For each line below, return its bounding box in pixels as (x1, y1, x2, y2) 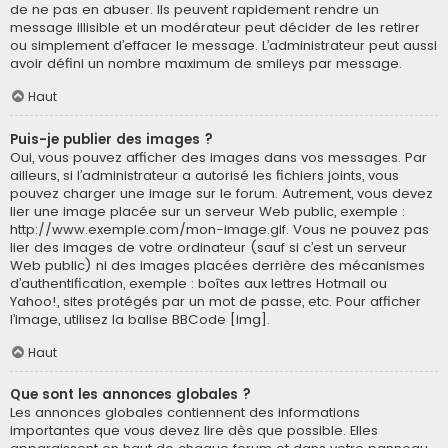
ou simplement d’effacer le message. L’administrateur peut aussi (10, 35, 437, 55)
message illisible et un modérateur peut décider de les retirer (10, 17, 420, 37)
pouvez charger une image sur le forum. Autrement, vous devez (10, 183, 433, 203)
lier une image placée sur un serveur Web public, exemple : (10, 201, 405, 221)
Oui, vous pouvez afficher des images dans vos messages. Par (10, 147, 427, 167)
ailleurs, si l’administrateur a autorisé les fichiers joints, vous (10, 165, 399, 185)
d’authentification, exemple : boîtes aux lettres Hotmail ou (10, 273, 387, 293)
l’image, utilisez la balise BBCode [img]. (10, 309, 270, 329)
